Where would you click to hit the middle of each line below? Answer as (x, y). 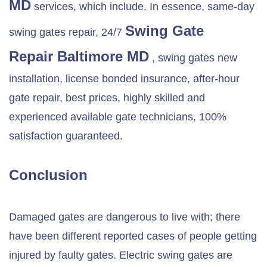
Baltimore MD (103, 56)
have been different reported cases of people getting (133, 236)
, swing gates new (193, 58)
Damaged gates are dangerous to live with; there (125, 217)
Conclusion (48, 175)
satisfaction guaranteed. (66, 136)
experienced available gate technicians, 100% (118, 117)
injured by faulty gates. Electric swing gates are (121, 255)
